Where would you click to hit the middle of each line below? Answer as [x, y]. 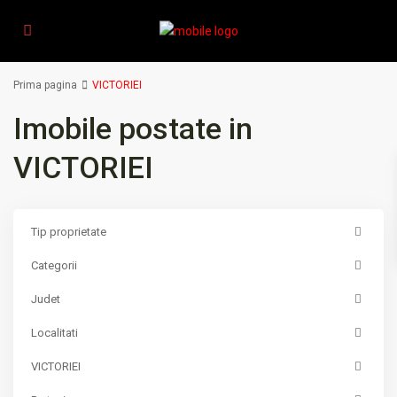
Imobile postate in [133, 128]
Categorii [54, 265]
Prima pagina [45, 85]
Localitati [54, 333]
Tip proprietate [69, 232]
